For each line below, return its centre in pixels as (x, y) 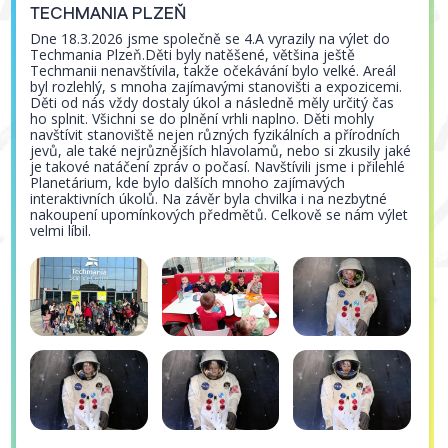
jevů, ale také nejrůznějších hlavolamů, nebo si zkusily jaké (221, 151)
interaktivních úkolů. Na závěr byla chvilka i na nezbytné (209, 199)
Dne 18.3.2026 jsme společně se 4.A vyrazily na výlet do (210, 39)
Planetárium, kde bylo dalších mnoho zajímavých (188, 183)
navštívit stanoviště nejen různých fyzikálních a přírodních (215, 135)
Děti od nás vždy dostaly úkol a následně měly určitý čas (212, 103)
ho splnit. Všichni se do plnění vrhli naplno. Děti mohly (202, 119)
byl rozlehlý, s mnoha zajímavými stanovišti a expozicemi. (216, 87)
